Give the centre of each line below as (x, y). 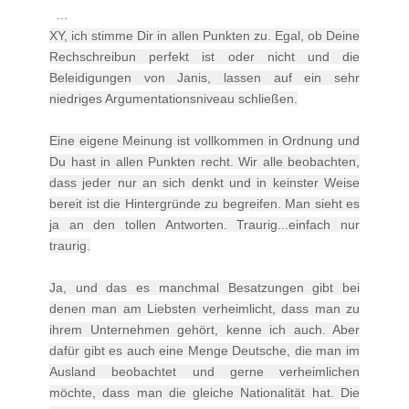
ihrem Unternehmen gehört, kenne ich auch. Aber (204, 329)
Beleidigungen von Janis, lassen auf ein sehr (204, 77)
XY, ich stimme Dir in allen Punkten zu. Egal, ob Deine (204, 35)
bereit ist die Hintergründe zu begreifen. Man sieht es (204, 203)
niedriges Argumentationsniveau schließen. (173, 98)
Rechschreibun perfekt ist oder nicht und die (204, 56)
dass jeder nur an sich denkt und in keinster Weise (204, 182)
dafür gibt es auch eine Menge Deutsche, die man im (204, 350)
